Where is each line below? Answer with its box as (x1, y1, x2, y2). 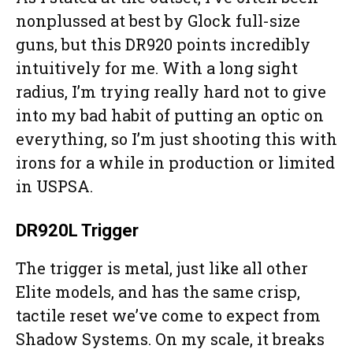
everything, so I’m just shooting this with (16, 128, 337, 150)
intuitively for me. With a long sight (16, 58, 298, 79)
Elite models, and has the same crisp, (16, 281, 300, 303)
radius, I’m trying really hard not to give (16, 81, 326, 102)
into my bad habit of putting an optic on (16, 105, 324, 126)
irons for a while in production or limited (16, 152, 335, 173)
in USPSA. (16, 176, 97, 197)
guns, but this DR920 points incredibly (16, 34, 310, 55)
